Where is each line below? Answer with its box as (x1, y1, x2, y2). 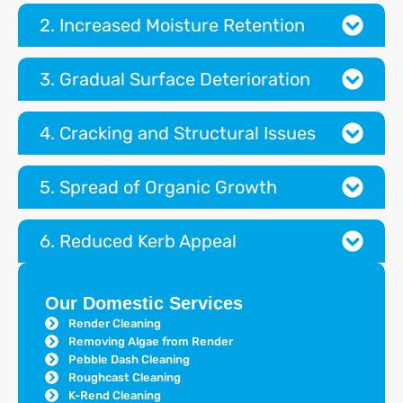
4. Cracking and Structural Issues (40, 122, 316, 145)
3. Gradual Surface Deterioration (40, 68, 310, 91)
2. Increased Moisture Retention (40, 14, 305, 37)
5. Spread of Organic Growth (40, 176, 277, 199)
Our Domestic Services (45, 293, 243, 314)
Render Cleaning (67, 316, 161, 330)
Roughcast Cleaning (67, 370, 181, 384)
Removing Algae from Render (67, 334, 233, 348)
